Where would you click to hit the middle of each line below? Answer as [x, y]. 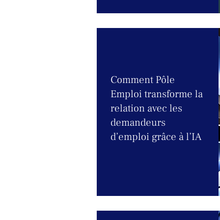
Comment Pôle [143, 80]
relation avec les [146, 108]
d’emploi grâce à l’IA [156, 137]
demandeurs [138, 123]
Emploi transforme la [157, 94]
